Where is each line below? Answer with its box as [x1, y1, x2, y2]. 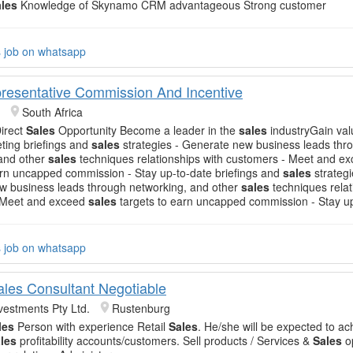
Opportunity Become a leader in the [55, 121, 239, 138]
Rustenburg [112, 300, 170, 317]
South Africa [22, 103, 83, 120]
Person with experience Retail [14, 318, 169, 335]
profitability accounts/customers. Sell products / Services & [17, 333, 313, 349]
